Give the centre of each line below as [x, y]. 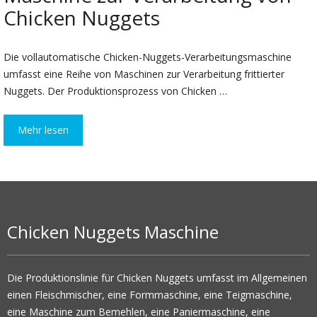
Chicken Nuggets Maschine [113, 232]
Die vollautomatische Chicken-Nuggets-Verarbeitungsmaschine [148, 57]
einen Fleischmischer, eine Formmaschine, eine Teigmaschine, [150, 295]
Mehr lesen [43, 130]
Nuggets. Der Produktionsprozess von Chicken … [115, 91]
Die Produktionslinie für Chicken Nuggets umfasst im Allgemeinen [157, 278]
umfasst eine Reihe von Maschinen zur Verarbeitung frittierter [144, 74]
